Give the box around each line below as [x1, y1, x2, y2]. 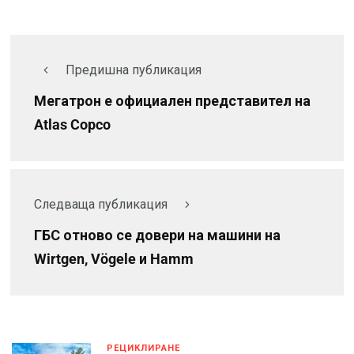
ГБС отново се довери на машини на [34, 227, 281, 244]
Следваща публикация [34, 196, 168, 212]
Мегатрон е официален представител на [34, 92, 311, 110]
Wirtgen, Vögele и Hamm [34, 250, 194, 268]
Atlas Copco [34, 116, 111, 134]
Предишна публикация [66, 62, 201, 77]
